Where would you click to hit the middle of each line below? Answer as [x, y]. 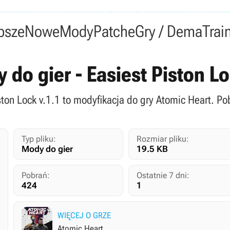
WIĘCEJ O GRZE [84, 215]
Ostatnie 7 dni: [163, 175]
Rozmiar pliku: [163, 139]
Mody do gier [47, 149]
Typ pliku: [39, 139]
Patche [114, 31]
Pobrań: [35, 175]
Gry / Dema [168, 31]
